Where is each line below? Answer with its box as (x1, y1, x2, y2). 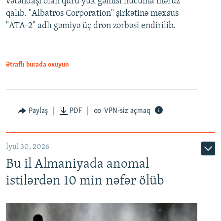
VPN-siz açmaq (104, 107, 150, 115)
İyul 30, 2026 (6, 143, 49, 151)
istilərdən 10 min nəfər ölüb (6, 175, 164, 188)
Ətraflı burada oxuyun (6, 61, 69, 69)
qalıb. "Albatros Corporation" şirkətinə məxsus (6, 9, 179, 19)
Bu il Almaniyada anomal (6, 158, 149, 172)
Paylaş (28, 107, 48, 115)
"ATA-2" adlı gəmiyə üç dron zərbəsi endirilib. (6, 21, 176, 31)
